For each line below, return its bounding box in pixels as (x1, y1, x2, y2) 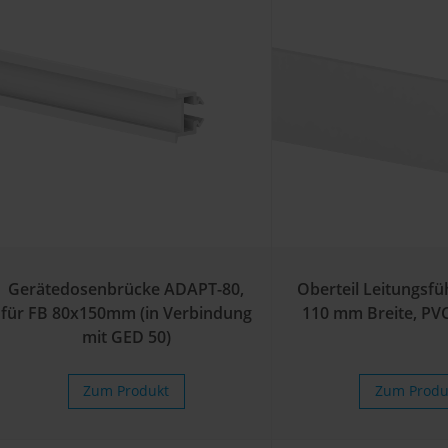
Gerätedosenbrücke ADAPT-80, (8, 278, 245, 301)
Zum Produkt (83, 381, 170, 401)
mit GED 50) (81, 326, 171, 349)
